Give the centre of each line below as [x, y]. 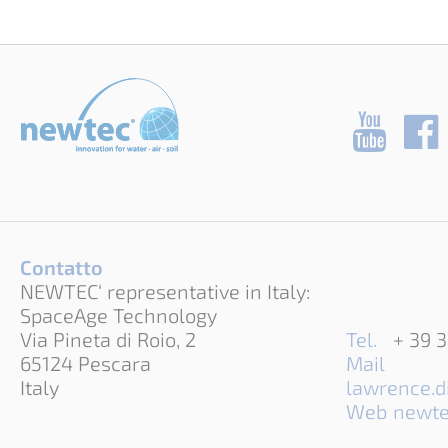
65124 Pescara [85, 363]
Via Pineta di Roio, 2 [108, 339]
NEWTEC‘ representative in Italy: [165, 291]
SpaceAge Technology [118, 315]
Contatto [61, 267]
